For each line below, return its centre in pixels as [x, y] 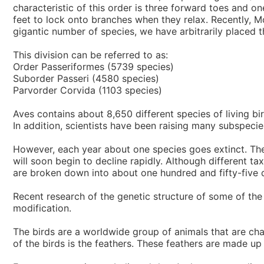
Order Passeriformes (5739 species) [93, 67]
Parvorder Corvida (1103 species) [88, 90]
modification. [42, 208]
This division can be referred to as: [90, 55]
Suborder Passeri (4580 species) [86, 79]
